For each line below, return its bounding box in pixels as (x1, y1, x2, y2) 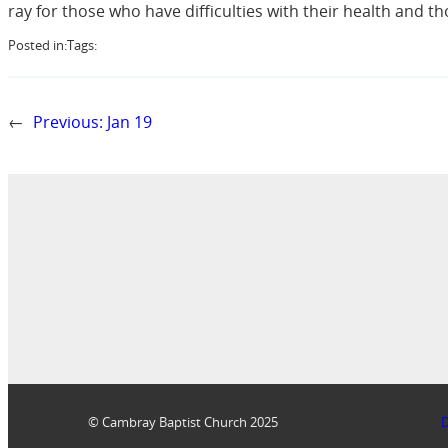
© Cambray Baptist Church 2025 (88, 412, 278, 431)
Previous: (33, 110, 103, 133)
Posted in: (8, 35, 67, 54)
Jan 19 (107, 110, 152, 133)
